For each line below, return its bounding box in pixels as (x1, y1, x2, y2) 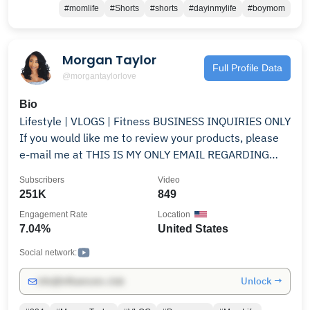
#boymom (248, 3, 285, 13)
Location (158, 210, 190, 219)
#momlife (64, 3, 99, 13)
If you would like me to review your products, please (19, 131, 279, 145)
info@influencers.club (37, 276, 124, 286)
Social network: (19, 248, 77, 257)
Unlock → (241, 275, 282, 287)
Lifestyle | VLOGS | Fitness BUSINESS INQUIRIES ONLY (19, 114, 153, 128)
